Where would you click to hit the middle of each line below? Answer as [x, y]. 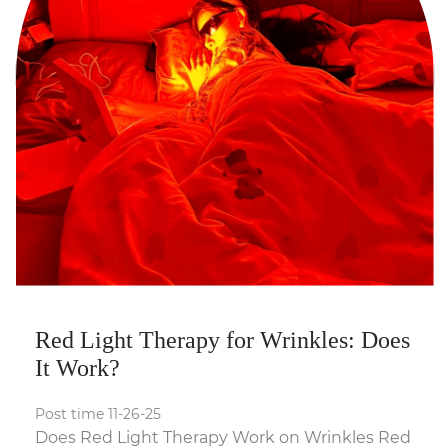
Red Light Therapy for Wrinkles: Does [222, 340]
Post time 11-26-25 [98, 414]
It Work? [77, 368]
